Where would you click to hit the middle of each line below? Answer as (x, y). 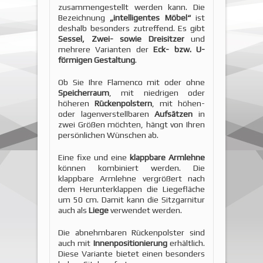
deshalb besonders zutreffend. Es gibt (131, 28)
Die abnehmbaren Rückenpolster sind (131, 232)
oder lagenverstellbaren (107, 114)
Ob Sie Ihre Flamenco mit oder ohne (131, 82)
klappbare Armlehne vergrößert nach (131, 178)
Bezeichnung (84, 17)
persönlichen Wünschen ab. (108, 135)
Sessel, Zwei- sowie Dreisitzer (121, 38)
